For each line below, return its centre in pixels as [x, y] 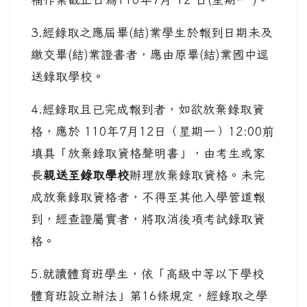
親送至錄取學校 [86, 175]
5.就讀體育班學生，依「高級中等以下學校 [148, 274]
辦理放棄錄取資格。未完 [197, 175]
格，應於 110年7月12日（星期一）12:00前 [153, 131]
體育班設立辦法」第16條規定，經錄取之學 [149, 296]
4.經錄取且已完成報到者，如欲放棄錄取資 [148, 109]
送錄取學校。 [68, 76]
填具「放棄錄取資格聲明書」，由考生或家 [148, 153]
